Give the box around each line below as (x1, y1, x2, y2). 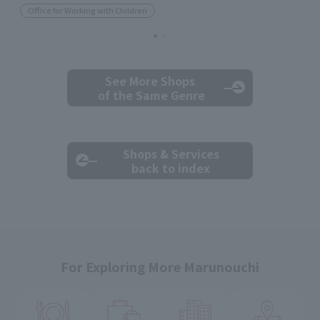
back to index (131, 159, 210, 177)
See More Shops (104, 72, 195, 90)
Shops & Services (122, 145, 219, 163)
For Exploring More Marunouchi (61, 257, 259, 276)
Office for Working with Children (28, 4, 147, 16)
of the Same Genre (94, 86, 205, 104)
